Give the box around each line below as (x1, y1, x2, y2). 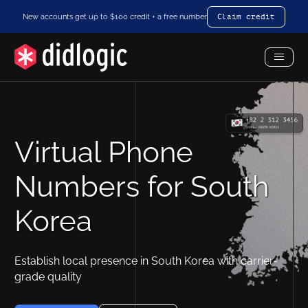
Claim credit (217, 12, 275, 21)
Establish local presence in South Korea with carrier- (14, 254, 278, 267)
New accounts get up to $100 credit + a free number (23, 12, 207, 21)
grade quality (14, 270, 82, 283)
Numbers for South (14, 170, 269, 203)
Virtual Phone (14, 135, 193, 169)
